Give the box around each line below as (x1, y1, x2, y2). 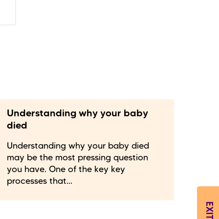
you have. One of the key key (7, 166, 125, 174)
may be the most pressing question (7, 154, 148, 162)
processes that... (7, 177, 72, 186)
